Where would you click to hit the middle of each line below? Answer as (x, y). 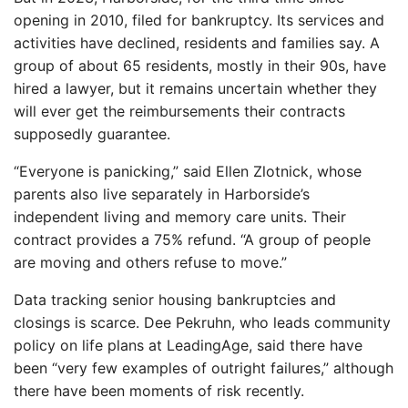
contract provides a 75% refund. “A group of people (192, 240)
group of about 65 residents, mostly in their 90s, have (200, 66)
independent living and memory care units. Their (180, 217)
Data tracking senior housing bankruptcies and (175, 300)
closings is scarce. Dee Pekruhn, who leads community (202, 322)
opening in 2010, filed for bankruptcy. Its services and (199, 20)
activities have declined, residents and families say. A (197, 43)
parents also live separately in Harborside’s (162, 194)
